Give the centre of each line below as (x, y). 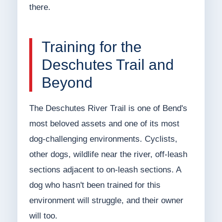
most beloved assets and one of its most (104, 124)
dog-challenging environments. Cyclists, (103, 139)
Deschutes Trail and (108, 65)
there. (40, 7)
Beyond (67, 83)
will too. (43, 216)
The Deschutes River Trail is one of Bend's (108, 109)
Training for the (91, 47)
